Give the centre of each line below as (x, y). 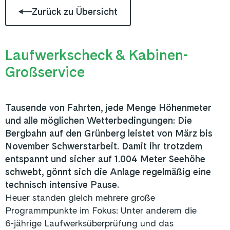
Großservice (45, 72)
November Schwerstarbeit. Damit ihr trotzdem (104, 146)
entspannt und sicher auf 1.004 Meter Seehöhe (105, 159)
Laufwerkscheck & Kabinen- (97, 55)
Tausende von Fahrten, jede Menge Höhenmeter (108, 108)
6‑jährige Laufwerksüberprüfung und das (89, 223)
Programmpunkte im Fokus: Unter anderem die (101, 210)
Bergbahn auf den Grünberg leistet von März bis (109, 133)
